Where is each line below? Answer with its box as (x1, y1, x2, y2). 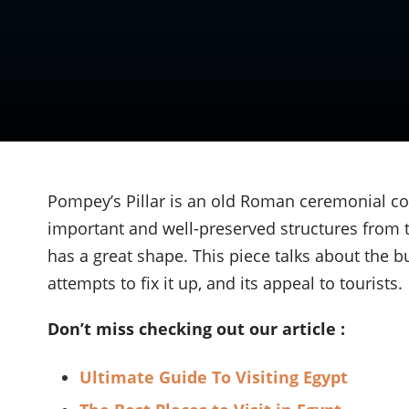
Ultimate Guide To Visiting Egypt (79, 366, 348, 389)
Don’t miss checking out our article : (47, 318, 350, 341)
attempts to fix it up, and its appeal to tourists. (47, 272, 403, 295)
